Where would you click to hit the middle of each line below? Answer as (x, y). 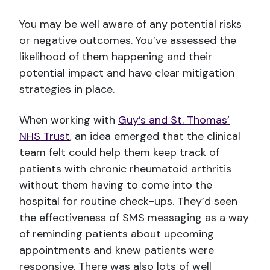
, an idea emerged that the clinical (155, 136)
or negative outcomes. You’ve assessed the (128, 40)
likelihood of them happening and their (116, 56)
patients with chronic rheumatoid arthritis (125, 168)
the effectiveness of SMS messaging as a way (134, 217)
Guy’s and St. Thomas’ (174, 120)
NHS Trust (45, 136)
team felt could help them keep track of (119, 152)
